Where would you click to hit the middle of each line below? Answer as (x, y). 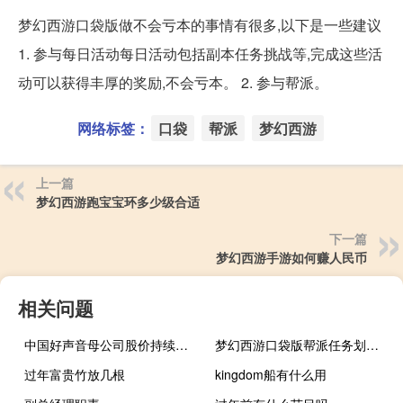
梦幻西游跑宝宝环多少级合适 (118, 202)
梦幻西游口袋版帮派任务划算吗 (373, 345)
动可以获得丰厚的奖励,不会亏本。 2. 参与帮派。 (173, 83)
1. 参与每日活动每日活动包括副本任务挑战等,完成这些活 (200, 54)
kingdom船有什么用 (271, 375)
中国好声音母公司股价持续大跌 (182, 345)
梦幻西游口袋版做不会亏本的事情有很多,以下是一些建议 (200, 25)
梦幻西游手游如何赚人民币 (291, 258)
